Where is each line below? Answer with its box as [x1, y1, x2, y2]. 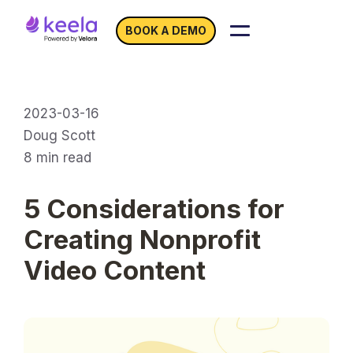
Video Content [24, 255, 206, 286]
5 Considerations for [24, 193, 284, 225]
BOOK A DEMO [125, 24, 206, 37]
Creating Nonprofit [24, 224, 261, 255]
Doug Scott [24, 128, 95, 143]
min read [36, 150, 91, 165]
